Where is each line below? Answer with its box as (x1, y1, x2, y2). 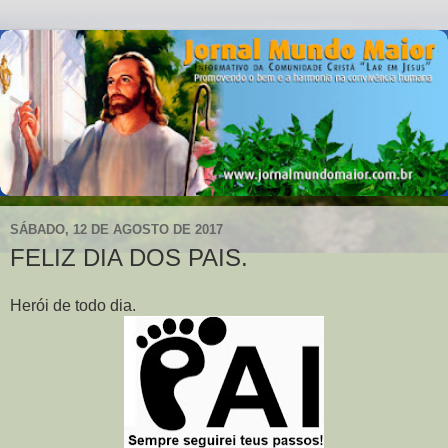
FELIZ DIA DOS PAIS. (10, 243, 248, 271)
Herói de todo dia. (10, 296, 136, 314)
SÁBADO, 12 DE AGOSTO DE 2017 (10, 222, 223, 238)
